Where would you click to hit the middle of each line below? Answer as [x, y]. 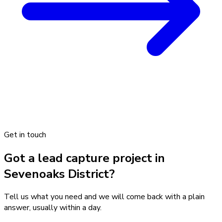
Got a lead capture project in [84, 158]
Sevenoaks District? [59, 174]
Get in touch [25, 135]
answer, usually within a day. [53, 208]
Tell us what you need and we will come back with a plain [104, 197]
